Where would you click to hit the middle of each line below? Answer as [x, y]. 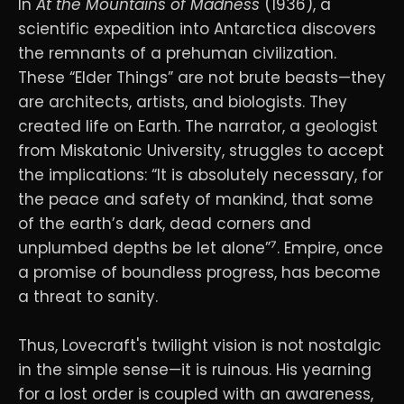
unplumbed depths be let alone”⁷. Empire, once [201, 248]
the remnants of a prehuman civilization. [177, 53]
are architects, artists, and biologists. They [183, 101]
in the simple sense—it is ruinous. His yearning [195, 369]
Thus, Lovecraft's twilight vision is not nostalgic [200, 345]
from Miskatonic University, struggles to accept [201, 150]
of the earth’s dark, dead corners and [165, 223]
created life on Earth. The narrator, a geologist [198, 126]
